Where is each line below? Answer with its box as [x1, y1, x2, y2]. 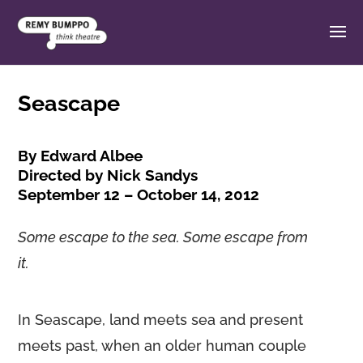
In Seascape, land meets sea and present [18, 311, 304, 328]
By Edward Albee [18, 147, 143, 164]
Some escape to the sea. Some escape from [18, 228, 309, 246]
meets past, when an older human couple [18, 337, 307, 354]
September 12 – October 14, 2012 [18, 186, 260, 203]
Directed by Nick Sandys [18, 166, 199, 184]
